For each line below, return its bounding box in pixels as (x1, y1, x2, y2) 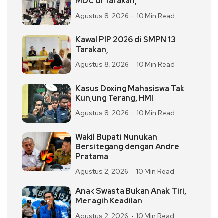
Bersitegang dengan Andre (75, 142, 179, 152)
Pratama (75, 151, 108, 162)
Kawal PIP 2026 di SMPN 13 (75, 35, 176, 45)
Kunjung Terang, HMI (75, 93, 153, 104)
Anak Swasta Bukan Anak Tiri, (75, 186, 186, 197)
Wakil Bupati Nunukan (75, 132, 157, 143)
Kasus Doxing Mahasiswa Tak (75, 83, 184, 94)
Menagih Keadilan (75, 196, 142, 206)
